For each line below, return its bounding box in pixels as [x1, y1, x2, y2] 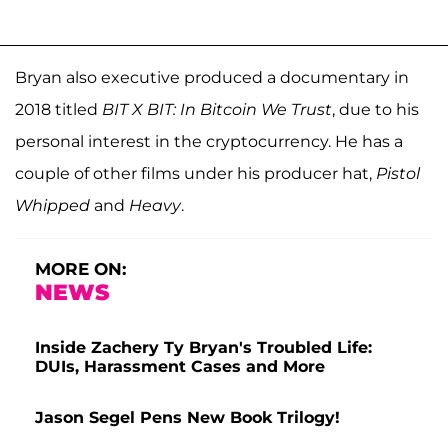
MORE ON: [35, 258, 126, 279]
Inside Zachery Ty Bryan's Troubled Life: [35, 337, 372, 357]
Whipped [15, 195, 90, 215]
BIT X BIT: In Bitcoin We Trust [102, 99, 332, 119]
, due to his [332, 99, 419, 119]
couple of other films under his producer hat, [15, 163, 376, 183]
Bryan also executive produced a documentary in [15, 67, 409, 87]
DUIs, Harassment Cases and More [35, 356, 325, 376]
